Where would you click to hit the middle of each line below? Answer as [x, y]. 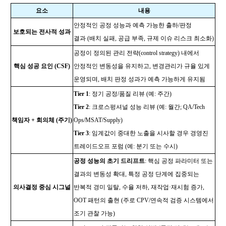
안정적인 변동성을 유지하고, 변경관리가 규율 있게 [142, 66]
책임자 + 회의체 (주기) [42, 120]
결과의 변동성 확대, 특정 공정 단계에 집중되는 [136, 174]
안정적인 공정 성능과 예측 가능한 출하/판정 [133, 25]
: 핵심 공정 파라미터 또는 [179, 161]
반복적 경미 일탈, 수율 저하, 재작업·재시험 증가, [139, 187]
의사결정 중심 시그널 [42, 187]
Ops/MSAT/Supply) [98, 120]
